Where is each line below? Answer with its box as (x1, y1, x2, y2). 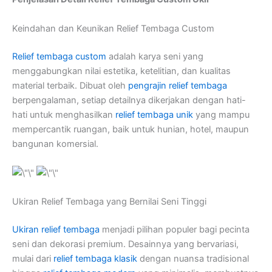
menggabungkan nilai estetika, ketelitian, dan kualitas (12, 65, 231, 76)
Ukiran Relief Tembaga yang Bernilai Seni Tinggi (12, 196, 206, 208)
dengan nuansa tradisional (137, 253, 249, 265)
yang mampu (193, 109, 250, 120)
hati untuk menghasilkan (12, 109, 115, 120)
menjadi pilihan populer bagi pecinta (100, 224, 250, 236)
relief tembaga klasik (53, 253, 137, 265)
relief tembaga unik (115, 109, 193, 120)
